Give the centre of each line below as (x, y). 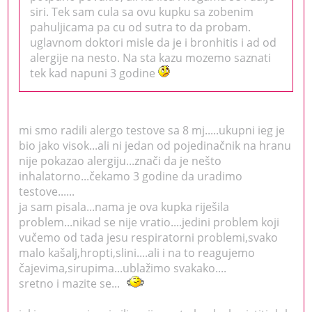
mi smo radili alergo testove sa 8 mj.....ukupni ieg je (152, 130)
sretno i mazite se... (70, 283)
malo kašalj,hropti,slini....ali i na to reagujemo (137, 252)
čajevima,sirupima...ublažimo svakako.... (123, 268)
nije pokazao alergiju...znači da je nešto (120, 161)
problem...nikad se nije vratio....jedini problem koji (149, 222)
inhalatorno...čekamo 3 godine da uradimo (131, 176)
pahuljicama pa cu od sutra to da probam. (141, 27)
